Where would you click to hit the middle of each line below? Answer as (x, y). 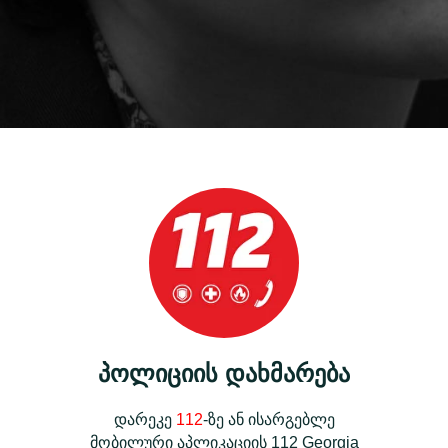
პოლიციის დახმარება (224, 373)
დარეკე (144, 419)
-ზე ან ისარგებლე (268, 419)
